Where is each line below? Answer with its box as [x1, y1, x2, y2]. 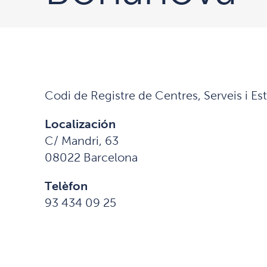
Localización [44, 117, 116, 131]
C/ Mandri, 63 [44, 134, 119, 147]
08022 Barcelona [44, 151, 138, 164]
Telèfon [44, 179, 88, 193]
